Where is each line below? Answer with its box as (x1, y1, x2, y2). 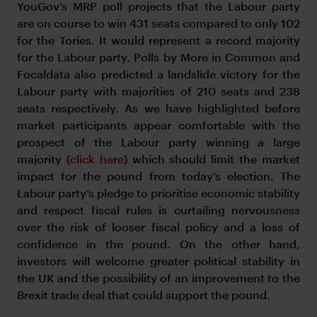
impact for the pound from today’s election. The (17, 169, 300, 183)
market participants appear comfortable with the (17, 118, 300, 132)
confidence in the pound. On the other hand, (17, 237, 300, 251)
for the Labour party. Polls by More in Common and (17, 50, 300, 64)
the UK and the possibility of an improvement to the (17, 271, 300, 285)
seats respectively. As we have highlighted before (17, 101, 300, 115)
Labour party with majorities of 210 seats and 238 (17, 84, 300, 98)
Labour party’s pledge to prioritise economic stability (17, 186, 300, 200)
